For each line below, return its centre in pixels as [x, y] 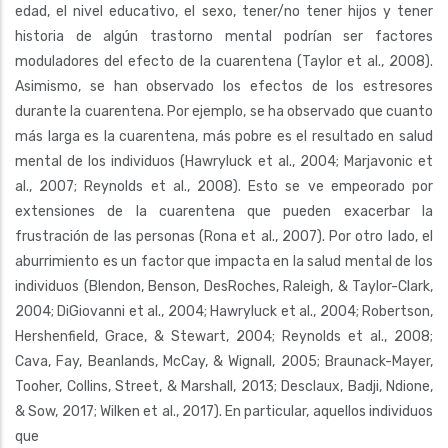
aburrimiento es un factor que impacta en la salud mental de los [224, 261]
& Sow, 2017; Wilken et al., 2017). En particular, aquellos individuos [224, 411]
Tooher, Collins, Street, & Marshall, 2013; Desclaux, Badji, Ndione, [224, 386]
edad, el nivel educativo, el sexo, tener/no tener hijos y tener [224, 11]
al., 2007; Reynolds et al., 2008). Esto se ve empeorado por [224, 186]
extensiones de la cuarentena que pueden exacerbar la [224, 211]
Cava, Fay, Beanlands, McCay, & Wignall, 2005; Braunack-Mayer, [224, 361]
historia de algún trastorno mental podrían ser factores [224, 36]
